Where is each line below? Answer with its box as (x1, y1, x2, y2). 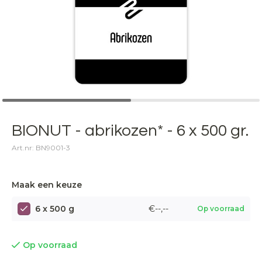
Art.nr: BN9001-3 (12, 143, 70, 152)
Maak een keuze (12, 180, 82, 190)
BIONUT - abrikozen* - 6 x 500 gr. (12, 122, 249, 139)
